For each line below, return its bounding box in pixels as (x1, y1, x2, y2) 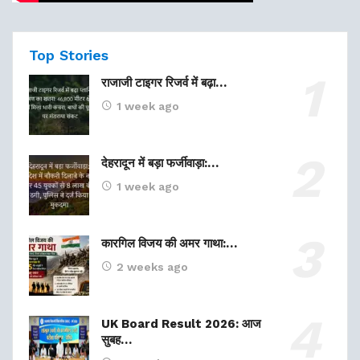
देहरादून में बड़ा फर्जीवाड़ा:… (101, 155, 219, 170)
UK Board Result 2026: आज (101, 316, 261, 331)
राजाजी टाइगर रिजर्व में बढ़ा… (101, 75, 227, 90)
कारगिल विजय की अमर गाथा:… (101, 235, 237, 251)
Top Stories (29, 46, 109, 63)
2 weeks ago (117, 260, 188, 273)
